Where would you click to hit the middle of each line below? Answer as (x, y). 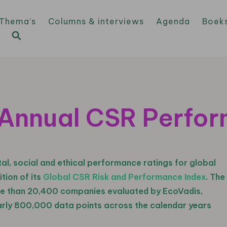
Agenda (173, 21)
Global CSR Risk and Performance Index (124, 177)
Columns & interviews (96, 21)
